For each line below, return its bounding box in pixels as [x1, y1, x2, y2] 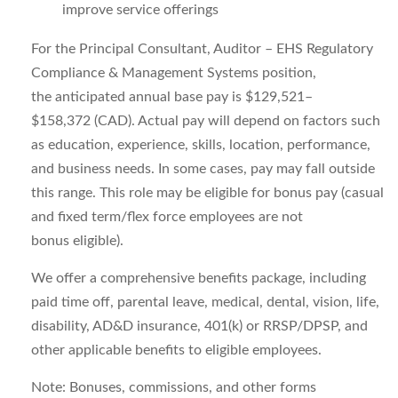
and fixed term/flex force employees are [31, 210, 278, 224]
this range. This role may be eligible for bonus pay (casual [31, 186, 384, 200]
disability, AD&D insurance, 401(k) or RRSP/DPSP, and [31, 319, 368, 333]
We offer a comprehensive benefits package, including [31, 271, 366, 285]
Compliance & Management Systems [31, 66, 259, 80]
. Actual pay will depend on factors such [131, 114, 380, 128]
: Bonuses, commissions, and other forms [62, 380, 316, 394]
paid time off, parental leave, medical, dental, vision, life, [31, 295, 379, 309]
